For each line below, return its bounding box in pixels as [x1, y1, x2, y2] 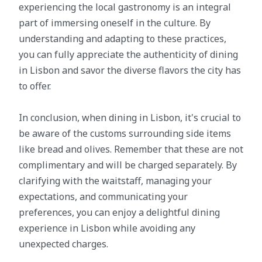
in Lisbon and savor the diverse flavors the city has [19, 63, 241, 77]
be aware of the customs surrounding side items [19, 126, 231, 140]
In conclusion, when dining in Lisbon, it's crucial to [19, 111, 241, 124]
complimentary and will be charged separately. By [19, 158, 237, 171]
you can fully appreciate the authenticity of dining [19, 47, 238, 61]
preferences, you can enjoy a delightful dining [19, 205, 220, 219]
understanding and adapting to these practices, [19, 32, 226, 45]
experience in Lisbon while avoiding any [19, 221, 195, 235]
